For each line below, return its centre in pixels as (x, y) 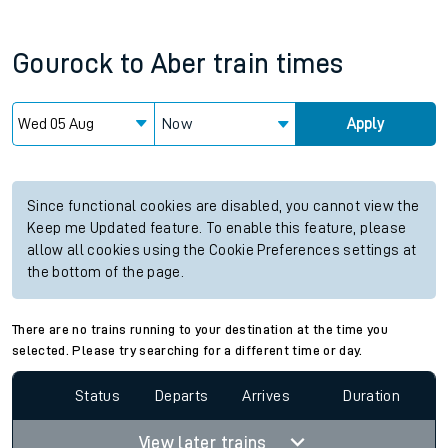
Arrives (266, 395)
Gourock (63, 64)
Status (97, 395)
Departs (182, 395)
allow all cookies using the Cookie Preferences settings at (222, 250)
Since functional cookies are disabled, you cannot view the (223, 206)
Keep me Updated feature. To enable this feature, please (217, 228)
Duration (372, 395)
